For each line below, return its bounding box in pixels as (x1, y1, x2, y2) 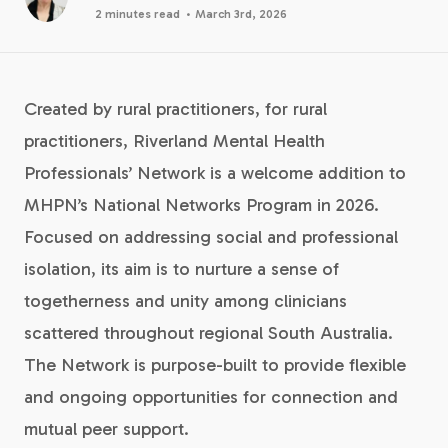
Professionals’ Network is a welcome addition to (24, 162, 406, 184)
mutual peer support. (24, 418, 189, 440)
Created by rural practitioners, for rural (24, 98, 327, 120)
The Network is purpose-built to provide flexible (24, 354, 406, 376)
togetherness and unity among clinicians (24, 290, 347, 312)
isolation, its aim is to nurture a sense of (24, 258, 339, 280)
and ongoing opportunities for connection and (24, 386, 398, 408)
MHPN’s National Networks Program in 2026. (24, 194, 379, 216)
